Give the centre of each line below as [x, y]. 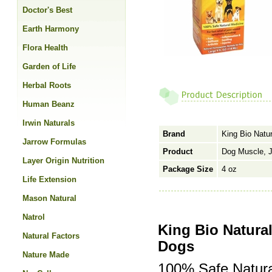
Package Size [188, 169]
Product [178, 151]
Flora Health [45, 48]
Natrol [34, 217]
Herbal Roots [47, 85]
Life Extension [49, 179]
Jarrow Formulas [54, 142]
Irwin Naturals [49, 123]
